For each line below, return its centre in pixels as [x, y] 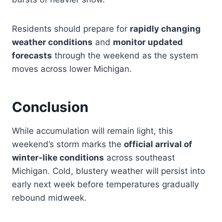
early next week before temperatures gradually [105, 185]
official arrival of [158, 144]
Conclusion [50, 107]
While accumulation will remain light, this [92, 131]
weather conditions [52, 42]
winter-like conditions [58, 158]
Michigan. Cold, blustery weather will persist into [109, 171]
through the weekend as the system [125, 56]
